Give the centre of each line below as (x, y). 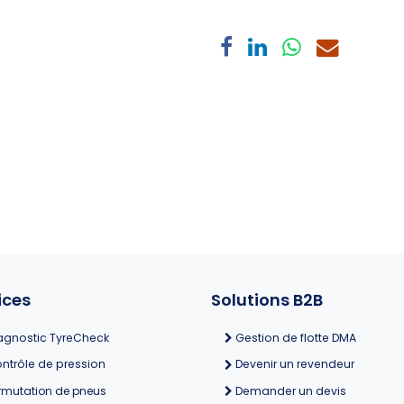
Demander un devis (290, 391)
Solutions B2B (267, 300)
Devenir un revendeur (294, 364)
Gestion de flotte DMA (296, 337)
